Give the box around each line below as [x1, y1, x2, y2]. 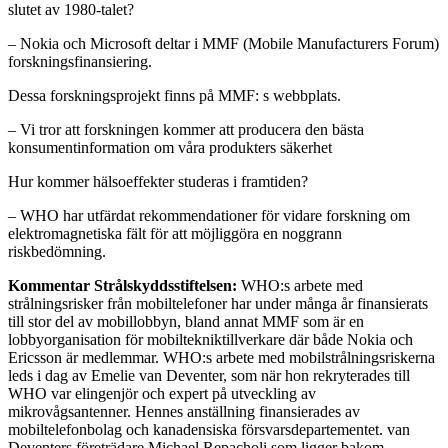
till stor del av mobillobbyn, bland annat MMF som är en [8, 312, 364, 330]
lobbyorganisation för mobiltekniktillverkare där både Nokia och [8, 330, 413, 348]
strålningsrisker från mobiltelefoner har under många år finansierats [8, 294, 428, 312]
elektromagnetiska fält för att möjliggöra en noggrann [8, 224, 342, 242]
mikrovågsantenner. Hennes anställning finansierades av [8, 402, 360, 420]
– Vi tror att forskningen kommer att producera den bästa [8, 120, 364, 138]
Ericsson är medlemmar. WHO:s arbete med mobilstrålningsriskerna [8, 348, 435, 366]
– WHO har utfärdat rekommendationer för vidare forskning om [8, 206, 410, 224]
